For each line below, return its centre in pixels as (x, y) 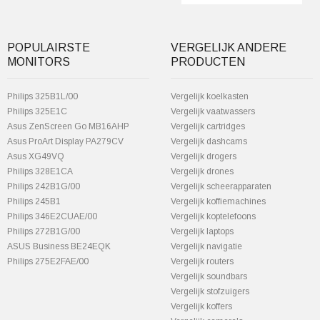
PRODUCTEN (208, 62)
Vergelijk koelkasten (210, 96)
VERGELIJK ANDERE (229, 47)
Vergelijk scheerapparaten (221, 186)
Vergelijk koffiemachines (218, 201)
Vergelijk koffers (201, 306)
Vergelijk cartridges (208, 126)
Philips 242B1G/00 (44, 186)
